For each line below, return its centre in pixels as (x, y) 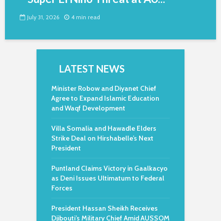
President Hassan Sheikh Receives (105, 208)
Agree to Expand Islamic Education (105, 98)
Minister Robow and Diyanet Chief (104, 88)
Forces (62, 188)
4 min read (86, 17)
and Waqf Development (88, 108)
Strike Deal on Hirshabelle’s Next (102, 138)
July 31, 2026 (43, 17)
